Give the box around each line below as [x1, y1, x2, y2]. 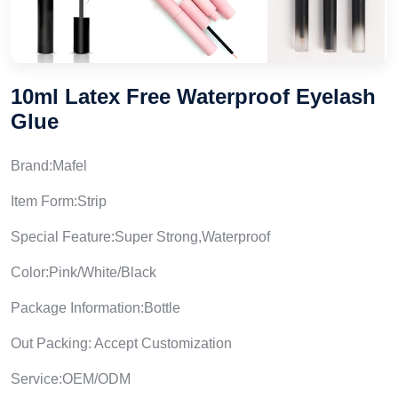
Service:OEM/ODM [11, 370, 131, 386]
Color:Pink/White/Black [11, 264, 156, 280]
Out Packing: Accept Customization [11, 335, 232, 351]
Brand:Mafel [11, 157, 87, 173]
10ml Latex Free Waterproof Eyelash [11, 84, 376, 108]
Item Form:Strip [11, 193, 107, 209]
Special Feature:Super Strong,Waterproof [11, 228, 270, 244]
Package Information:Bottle [11, 299, 180, 315]
